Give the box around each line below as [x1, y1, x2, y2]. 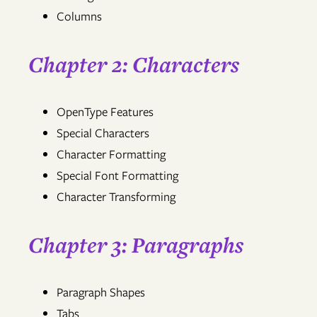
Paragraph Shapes [57, 284, 145, 301]
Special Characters [57, 125, 149, 142]
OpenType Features [57, 103, 154, 121]
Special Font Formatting [57, 167, 178, 185]
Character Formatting [57, 146, 166, 163]
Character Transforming [57, 188, 175, 206]
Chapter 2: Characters [28, 50, 239, 79]
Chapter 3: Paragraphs [28, 230, 243, 260]
